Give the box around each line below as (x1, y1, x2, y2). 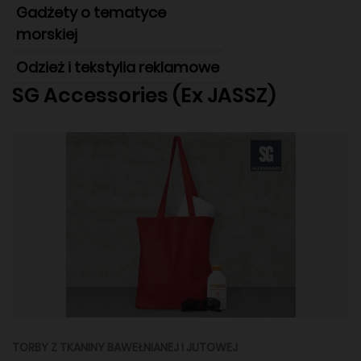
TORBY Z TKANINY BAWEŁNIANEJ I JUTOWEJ (12, 338, 238, 355)
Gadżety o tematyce (16, 2, 166, 23)
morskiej (16, 23, 77, 44)
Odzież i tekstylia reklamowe (16, 56, 219, 77)
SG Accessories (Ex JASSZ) (12, 81, 276, 110)
